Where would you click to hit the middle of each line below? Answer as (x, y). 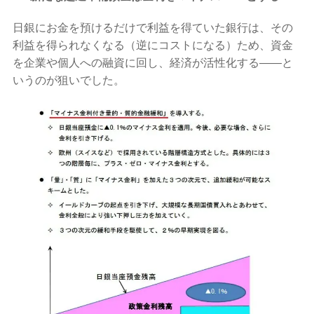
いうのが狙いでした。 (69, 80)
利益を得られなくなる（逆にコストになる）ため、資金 (153, 45)
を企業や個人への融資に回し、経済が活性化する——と (153, 62)
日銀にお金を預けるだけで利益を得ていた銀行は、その (153, 27)
